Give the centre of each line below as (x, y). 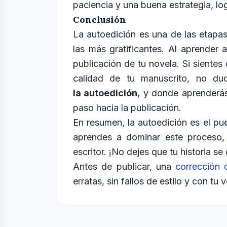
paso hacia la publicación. (127, 108)
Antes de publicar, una (124, 166)
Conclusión (100, 20)
